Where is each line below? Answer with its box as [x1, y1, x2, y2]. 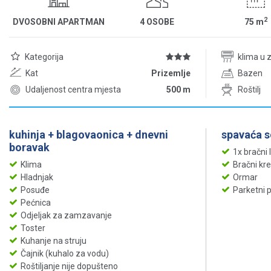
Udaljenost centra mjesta [25, 85, 121, 95]
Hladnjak [21, 172, 53, 183]
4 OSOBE [140, 16, 174, 27]
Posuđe [21, 185, 50, 195]
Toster [21, 223, 45, 233]
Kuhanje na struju [21, 236, 87, 246]
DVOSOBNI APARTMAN [12, 16, 105, 27]
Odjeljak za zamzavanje [21, 211, 112, 221]
